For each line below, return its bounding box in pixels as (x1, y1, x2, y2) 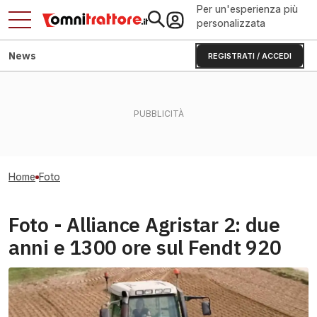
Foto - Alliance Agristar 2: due (8, 212, 280, 238)
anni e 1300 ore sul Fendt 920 (8, 234, 282, 260)
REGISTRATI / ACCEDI (208, 51, 292, 61)
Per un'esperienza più (197, 3, 298, 15)
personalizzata (197, 17, 265, 29)
